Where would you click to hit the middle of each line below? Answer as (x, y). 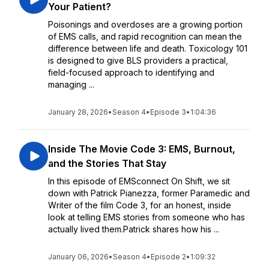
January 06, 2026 (78, 257)
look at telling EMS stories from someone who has (147, 217)
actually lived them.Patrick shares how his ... (134, 229)
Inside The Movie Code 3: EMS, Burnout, (142, 149)
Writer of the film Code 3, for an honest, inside (140, 205)
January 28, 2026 (78, 112)
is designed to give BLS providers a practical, (138, 60)
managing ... (71, 84)
